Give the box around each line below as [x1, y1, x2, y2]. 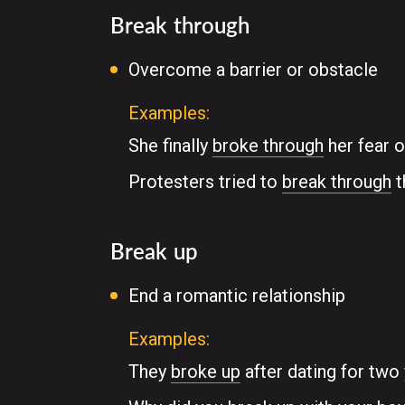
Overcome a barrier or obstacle [128, 59, 378, 80]
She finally [128, 135, 212, 156]
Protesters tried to [128, 171, 282, 193]
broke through [212, 135, 324, 156]
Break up [110, 238, 198, 264]
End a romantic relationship [128, 285, 345, 306]
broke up [171, 361, 240, 382]
